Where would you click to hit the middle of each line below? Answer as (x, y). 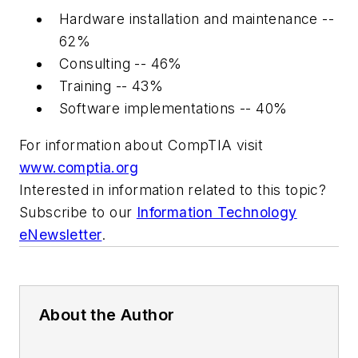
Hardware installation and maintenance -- (197, 18)
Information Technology (217, 212)
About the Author (107, 314)
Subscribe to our (78, 212)
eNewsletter (61, 234)
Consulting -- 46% (121, 63)
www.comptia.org (79, 167)
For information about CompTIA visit (141, 145)
